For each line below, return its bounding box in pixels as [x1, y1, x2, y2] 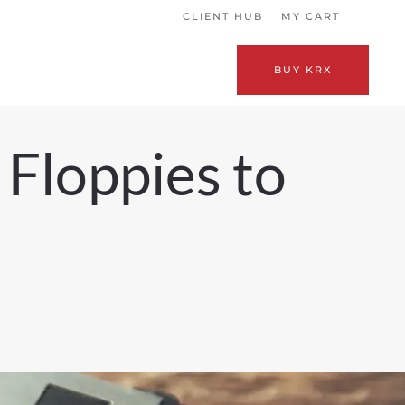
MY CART [281, 10, 340, 23]
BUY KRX [274, 62, 332, 76]
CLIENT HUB [183, 10, 263, 23]
